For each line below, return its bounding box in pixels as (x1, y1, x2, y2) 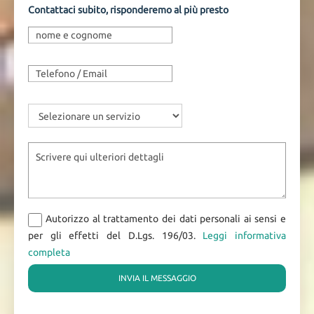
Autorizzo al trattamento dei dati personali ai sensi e (46, 213, 286, 224)
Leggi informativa (203, 230, 287, 241)
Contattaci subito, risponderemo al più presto (28, 4, 228, 15)
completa (28, 247, 70, 258)
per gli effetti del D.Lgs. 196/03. (28, 230, 203, 241)
